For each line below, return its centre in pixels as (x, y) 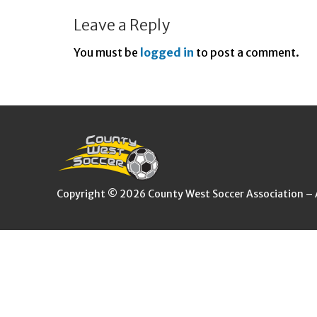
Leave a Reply (122, 25)
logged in (167, 52)
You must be (107, 52)
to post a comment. (247, 52)
